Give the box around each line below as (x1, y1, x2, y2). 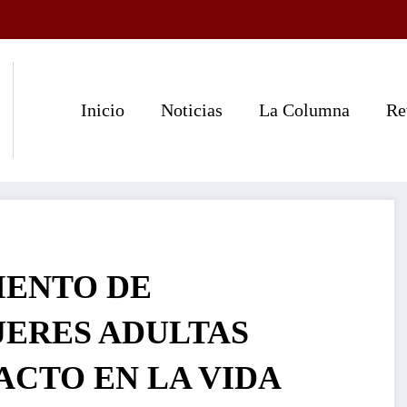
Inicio (80, 100, 124, 121)
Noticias (160, 100, 223, 121)
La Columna (258, 100, 350, 121)
